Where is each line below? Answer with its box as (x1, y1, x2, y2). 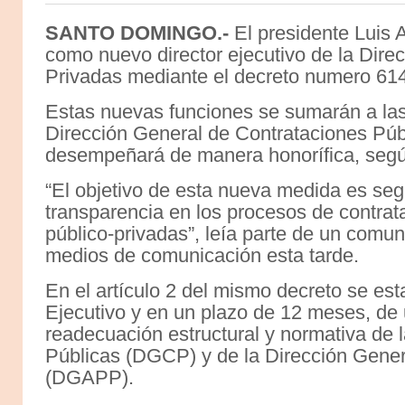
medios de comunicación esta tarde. (45, 244, 359, 268)
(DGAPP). (45, 366, 134, 390)
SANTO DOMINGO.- (45, 22, 229, 45)
